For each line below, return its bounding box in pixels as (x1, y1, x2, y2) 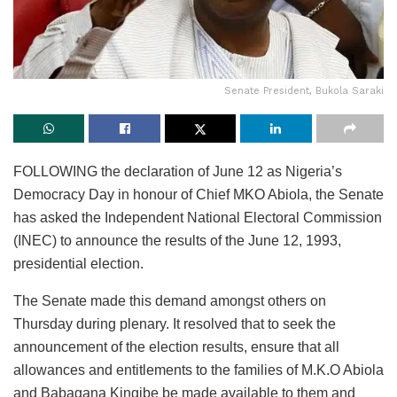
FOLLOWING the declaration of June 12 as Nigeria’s (13, 164, 342, 180)
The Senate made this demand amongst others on (13, 293, 326, 309)
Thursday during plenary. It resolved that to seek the (13, 316, 336, 332)
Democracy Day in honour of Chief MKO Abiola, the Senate (13, 187, 384, 203)
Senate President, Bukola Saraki (224, 85, 384, 97)
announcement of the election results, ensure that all (13, 339, 339, 355)
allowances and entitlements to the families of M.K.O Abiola (13, 362, 384, 378)
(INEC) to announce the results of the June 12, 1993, (13, 233, 341, 249)
